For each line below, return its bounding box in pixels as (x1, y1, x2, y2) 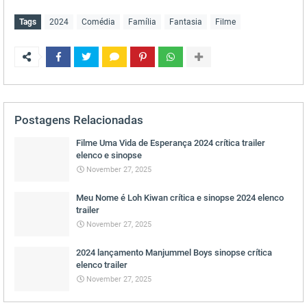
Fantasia (169, 17, 202, 27)
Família (128, 17, 156, 27)
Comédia (82, 17, 115, 27)
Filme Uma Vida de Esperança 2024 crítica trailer (76, 138, 265, 149)
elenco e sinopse (76, 150, 142, 161)
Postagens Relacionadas (14, 113, 143, 127)
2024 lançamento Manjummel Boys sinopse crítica (76, 247, 272, 258)
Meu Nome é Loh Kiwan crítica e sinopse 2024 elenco (76, 193, 284, 204)
